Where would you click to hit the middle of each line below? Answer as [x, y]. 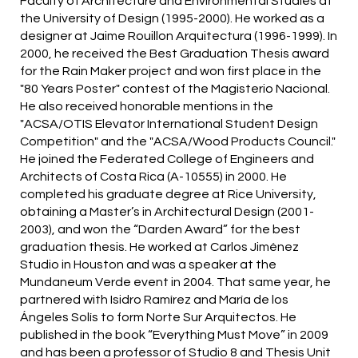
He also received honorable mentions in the [147, 107]
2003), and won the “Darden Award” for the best [160, 230]
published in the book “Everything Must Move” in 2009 [174, 335]
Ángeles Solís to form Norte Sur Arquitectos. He [158, 318]
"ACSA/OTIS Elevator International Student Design [169, 124]
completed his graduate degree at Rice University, [168, 195]
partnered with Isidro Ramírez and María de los [154, 300]
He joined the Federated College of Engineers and [167, 159]
